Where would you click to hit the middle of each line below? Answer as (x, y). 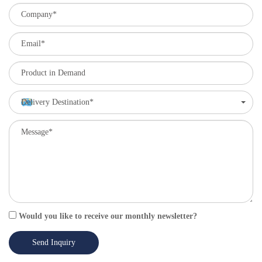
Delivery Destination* (57, 102)
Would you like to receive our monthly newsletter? (107, 216)
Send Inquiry (54, 242)
